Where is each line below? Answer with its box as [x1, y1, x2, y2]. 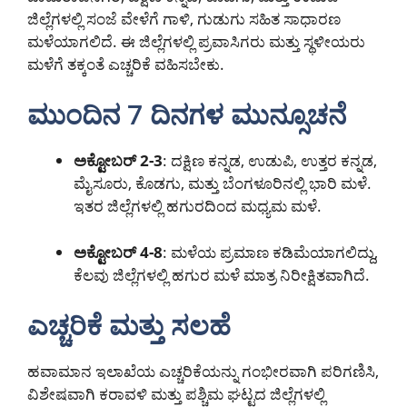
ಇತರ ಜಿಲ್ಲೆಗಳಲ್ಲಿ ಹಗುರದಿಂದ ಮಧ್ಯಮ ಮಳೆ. [74, 195, 322, 217]
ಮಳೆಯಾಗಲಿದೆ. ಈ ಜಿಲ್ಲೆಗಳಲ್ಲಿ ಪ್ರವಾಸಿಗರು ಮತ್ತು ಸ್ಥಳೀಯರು [27, 30, 365, 52]
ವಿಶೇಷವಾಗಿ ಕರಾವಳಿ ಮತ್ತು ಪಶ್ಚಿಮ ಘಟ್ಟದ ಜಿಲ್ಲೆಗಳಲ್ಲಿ [27, 383, 325, 405]
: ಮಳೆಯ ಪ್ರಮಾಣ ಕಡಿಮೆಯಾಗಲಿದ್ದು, [163, 241, 378, 263]
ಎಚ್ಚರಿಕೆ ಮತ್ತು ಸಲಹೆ [27, 306, 231, 344]
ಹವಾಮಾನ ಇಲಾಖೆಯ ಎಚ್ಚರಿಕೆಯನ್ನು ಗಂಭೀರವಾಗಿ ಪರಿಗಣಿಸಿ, [27, 361, 379, 382]
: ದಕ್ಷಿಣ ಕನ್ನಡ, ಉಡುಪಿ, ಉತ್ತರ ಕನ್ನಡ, [163, 150, 377, 172]
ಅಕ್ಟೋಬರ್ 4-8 [74, 241, 163, 263]
